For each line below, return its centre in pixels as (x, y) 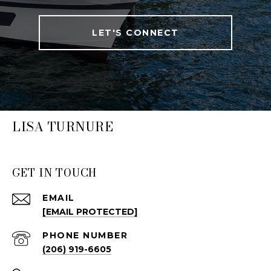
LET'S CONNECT (135, 32)
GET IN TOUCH (54, 172)
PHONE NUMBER (85, 235)
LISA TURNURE (63, 126)
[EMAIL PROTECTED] (90, 211)
